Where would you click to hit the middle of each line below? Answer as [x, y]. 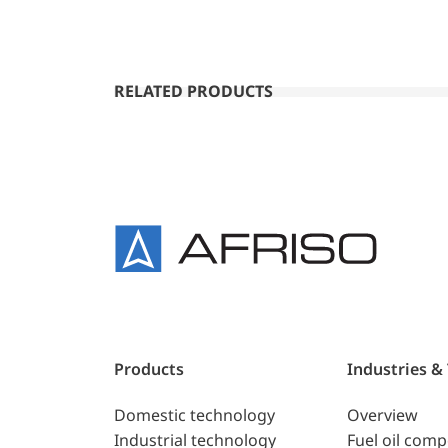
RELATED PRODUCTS [193, 91]
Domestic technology [194, 415]
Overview [382, 415]
